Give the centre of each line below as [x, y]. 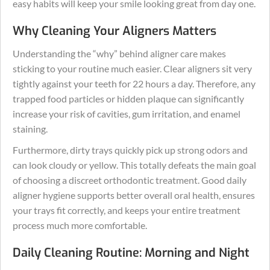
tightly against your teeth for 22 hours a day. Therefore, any [134, 83]
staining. [30, 129]
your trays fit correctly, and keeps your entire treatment [127, 210]
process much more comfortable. [80, 225]
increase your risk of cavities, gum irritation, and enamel [127, 114]
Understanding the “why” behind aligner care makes [119, 53]
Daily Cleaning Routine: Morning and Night [131, 253]
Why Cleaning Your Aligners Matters [115, 31]
